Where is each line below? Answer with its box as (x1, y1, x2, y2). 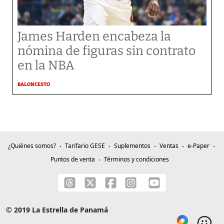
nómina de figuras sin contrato (17, 43, 195, 58)
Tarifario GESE (64, 141, 105, 150)
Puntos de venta (50, 155, 95, 163)
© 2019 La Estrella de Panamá (6, 205, 108, 214)
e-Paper (187, 141, 209, 150)
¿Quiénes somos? (7, 141, 56, 150)
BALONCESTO (17, 81, 50, 87)
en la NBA (17, 58, 74, 73)
